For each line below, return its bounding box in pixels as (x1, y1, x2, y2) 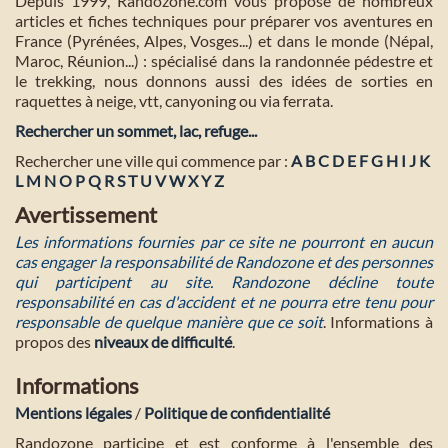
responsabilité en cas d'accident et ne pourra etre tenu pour (15, 291, 433, 311)
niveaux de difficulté (94, 331, 232, 351)
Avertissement (15, 200, 157, 228)
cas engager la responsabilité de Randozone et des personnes (15, 251, 433, 271)
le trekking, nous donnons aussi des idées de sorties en (15, 70, 433, 90)
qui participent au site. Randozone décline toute (15, 271, 433, 291)
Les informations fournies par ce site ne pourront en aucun (15, 231, 433, 251)
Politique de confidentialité (144, 402, 330, 422)
